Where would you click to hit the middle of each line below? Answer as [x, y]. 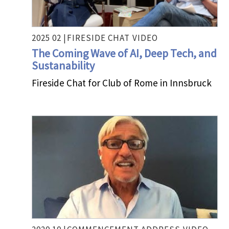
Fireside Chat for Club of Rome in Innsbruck [122, 83]
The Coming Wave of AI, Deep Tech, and [124, 53]
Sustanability [63, 65]
